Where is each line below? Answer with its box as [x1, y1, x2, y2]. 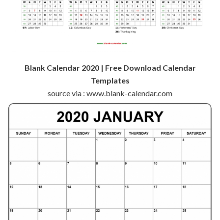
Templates [90, 76, 130, 85]
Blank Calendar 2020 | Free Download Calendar [24, 63, 196, 73]
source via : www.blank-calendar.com [48, 88, 172, 98]
